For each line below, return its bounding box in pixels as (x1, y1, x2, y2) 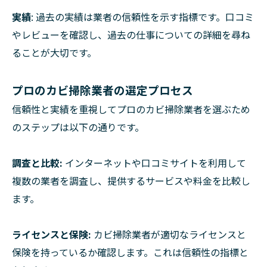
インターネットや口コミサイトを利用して (65, 155, 246, 170)
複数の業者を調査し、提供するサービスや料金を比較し (12, 173, 250, 188)
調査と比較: (12, 155, 65, 170)
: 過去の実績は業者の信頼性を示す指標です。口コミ (31, 9, 254, 24)
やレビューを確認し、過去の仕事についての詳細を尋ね (12, 27, 250, 42)
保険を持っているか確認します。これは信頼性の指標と (12, 244, 249, 259)
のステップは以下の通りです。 (12, 119, 144, 134)
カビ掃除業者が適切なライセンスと (91, 226, 246, 241)
